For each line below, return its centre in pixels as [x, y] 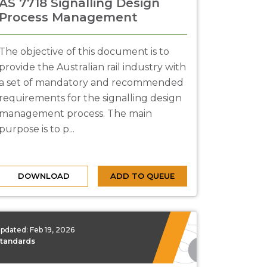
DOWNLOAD [44, 176]
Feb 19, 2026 [52, 229]
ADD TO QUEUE [142, 176]
